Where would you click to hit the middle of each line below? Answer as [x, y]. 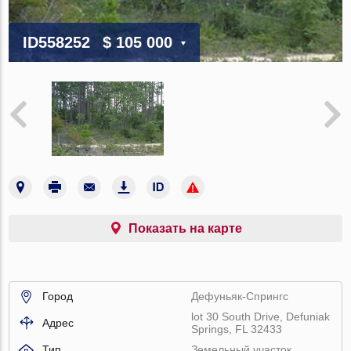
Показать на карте [185, 228]
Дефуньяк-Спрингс [240, 296]
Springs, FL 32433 [237, 329]
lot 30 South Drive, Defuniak [261, 316]
